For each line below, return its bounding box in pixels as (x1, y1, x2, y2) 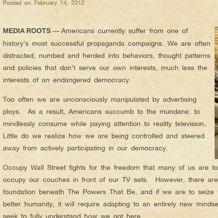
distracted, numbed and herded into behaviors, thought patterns (3, 51, 210, 59)
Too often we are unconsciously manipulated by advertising (3, 94, 197, 103)
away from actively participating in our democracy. (3, 143, 178, 152)
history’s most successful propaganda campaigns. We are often (3, 38, 210, 47)
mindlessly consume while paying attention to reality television (3, 119, 204, 127)
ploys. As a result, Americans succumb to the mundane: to (3, 107, 200, 115)
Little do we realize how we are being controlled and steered (3, 131, 204, 140)
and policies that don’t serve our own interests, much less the (3, 63, 207, 72)
